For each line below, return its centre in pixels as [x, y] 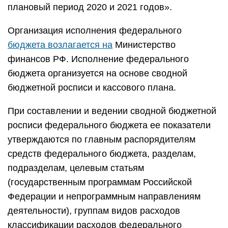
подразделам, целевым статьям [76, 168]
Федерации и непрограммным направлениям [104, 196]
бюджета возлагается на [60, 45]
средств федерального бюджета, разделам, [102, 154]
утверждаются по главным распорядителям [102, 139]
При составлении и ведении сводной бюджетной [112, 111]
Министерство [144, 45]
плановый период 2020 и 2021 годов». [90, 7]
